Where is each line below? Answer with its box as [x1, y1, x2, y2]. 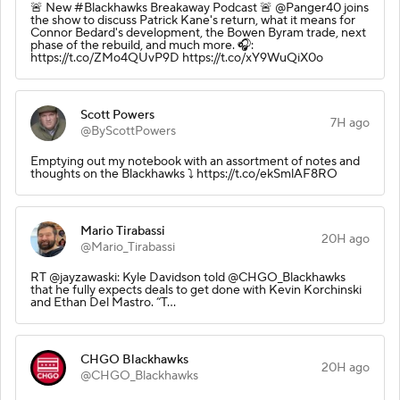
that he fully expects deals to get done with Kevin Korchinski [30, 281, 362, 298]
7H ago [330, 114, 370, 131]
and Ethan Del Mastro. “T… [30, 294, 176, 311]
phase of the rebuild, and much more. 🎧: [30, 37, 254, 54]
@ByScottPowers [80, 122, 176, 139]
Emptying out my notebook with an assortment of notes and [30, 153, 360, 170]
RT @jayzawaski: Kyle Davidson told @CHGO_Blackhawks [30, 269, 346, 286]
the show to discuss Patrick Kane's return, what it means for [30, 12, 355, 29]
